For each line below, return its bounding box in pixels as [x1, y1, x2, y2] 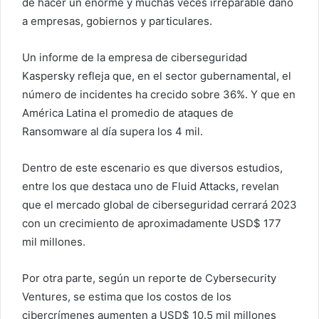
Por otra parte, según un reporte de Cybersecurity [22, 271, 276, 286]
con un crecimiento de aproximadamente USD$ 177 [22, 216, 281, 231]
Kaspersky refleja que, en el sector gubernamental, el [22, 69, 291, 83]
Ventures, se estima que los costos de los [22, 290, 231, 304]
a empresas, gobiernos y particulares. [22, 14, 212, 28]
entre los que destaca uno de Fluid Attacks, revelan [22, 179, 279, 194]
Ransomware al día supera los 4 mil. [22, 125, 203, 139]
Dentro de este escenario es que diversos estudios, [22, 161, 283, 175]
